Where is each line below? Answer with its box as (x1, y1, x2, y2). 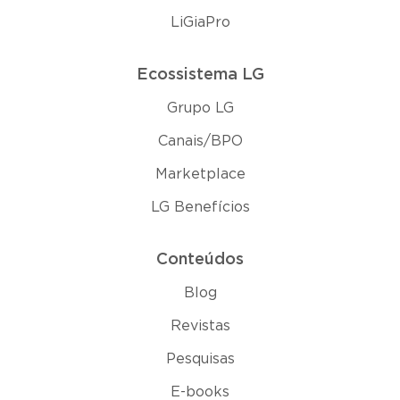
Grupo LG (166, 100, 234, 115)
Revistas (170, 318, 230, 333)
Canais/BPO (157, 133, 243, 148)
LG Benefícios (150, 199, 250, 214)
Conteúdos (156, 251, 244, 268)
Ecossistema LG (136, 66, 264, 83)
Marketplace (154, 166, 246, 181)
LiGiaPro (170, 14, 230, 29)
